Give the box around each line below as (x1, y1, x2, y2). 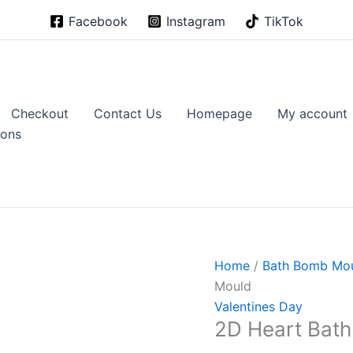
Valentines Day (214, 299, 303, 314)
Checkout (10, 106, 69, 121)
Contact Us (93, 106, 162, 121)
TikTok (263, 13, 303, 29)
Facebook (69, 13, 128, 29)
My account (277, 106, 347, 121)
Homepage (186, 106, 252, 121)
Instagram (166, 13, 225, 29)
